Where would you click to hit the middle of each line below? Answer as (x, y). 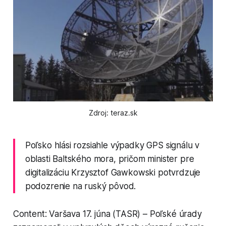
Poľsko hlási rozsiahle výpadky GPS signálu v (112, 145)
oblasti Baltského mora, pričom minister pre (109, 159)
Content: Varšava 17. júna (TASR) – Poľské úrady (107, 214)
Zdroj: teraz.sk (113, 112)
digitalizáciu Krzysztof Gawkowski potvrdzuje (113, 172)
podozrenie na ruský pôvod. (80, 186)
